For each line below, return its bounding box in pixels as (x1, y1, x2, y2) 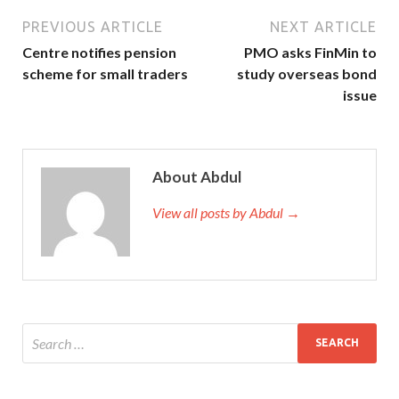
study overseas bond (237, 64, 377, 82)
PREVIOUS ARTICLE (22, 18, 163, 35)
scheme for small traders (22, 64, 188, 82)
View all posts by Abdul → (152, 203, 300, 221)
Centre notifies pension (22, 43, 176, 61)
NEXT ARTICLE (270, 18, 377, 35)
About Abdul (152, 167, 241, 186)
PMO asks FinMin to (244, 43, 377, 61)
